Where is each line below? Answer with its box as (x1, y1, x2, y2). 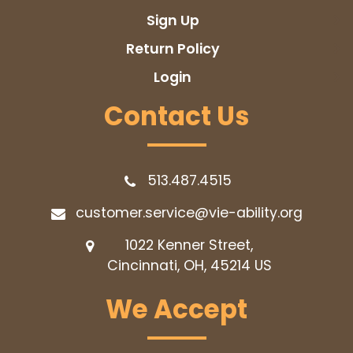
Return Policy (125, 39, 220, 58)
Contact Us (104, 98, 249, 135)
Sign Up (146, 10, 199, 30)
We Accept (106, 292, 247, 328)
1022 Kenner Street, (125, 236, 253, 255)
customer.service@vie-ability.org (76, 203, 303, 223)
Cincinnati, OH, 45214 (106, 256, 255, 276)
